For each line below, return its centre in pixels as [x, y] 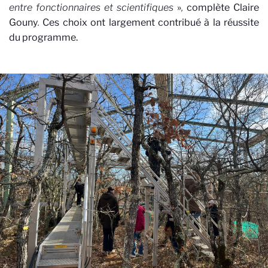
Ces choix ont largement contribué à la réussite [149, 22]
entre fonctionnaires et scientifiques [93, 7]
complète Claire [223, 7]
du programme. [43, 37]
